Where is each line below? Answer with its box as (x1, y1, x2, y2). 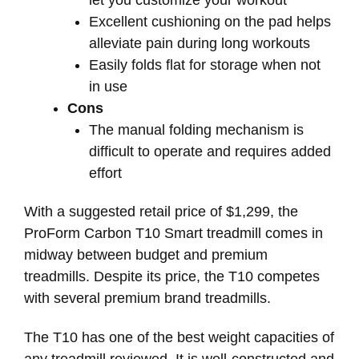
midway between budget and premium (24, 247, 268, 264)
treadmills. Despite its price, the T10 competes (24, 268, 320, 285)
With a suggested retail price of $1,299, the (24, 204, 298, 220)
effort (89, 164, 122, 181)
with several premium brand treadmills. (24, 290, 275, 307)
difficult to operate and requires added (89, 143, 331, 159)
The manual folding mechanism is (89, 121, 304, 138)
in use (89, 78, 127, 95)
